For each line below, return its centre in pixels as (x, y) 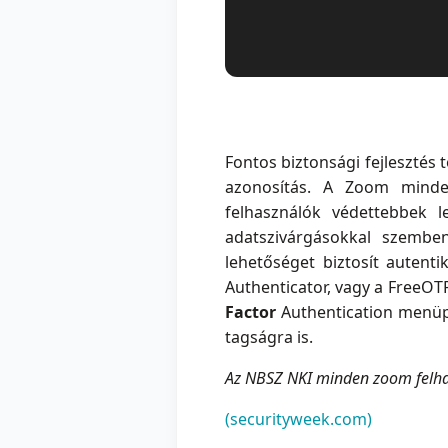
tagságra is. (269, 337)
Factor (250, 312)
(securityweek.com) (298, 419)
